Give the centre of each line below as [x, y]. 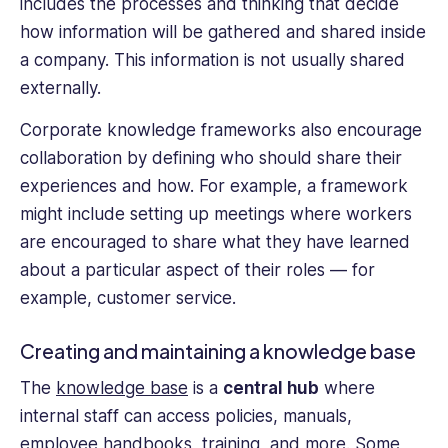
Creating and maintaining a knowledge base [218, 350]
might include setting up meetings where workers [216, 214]
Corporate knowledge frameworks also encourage [221, 130]
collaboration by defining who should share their [211, 158]
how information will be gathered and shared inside [223, 31]
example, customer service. [130, 298]
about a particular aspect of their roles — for [197, 270]
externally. [60, 87]
